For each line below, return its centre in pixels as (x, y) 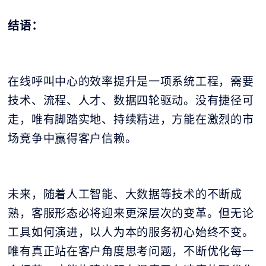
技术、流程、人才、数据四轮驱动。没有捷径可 (131, 101)
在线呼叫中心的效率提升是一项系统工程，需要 (131, 82)
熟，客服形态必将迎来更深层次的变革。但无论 (131, 213)
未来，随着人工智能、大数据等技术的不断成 (125, 194)
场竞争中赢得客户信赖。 (72, 139)
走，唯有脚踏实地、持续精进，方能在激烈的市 (131, 120)
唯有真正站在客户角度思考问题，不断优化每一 (131, 251)
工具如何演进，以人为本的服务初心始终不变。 (131, 232)
